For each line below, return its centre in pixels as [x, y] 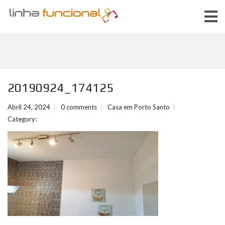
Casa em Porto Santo [139, 107]
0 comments [79, 107]
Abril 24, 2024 [29, 107]
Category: [22, 119]
